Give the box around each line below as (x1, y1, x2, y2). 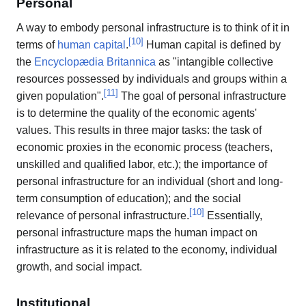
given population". (16, 90, 104, 102)
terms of (16, 39, 57, 51)
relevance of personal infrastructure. (16, 210, 189, 222)
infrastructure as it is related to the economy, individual (16, 244, 277, 256)
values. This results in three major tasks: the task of (16, 124, 262, 137)
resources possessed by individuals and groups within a (16, 73, 287, 85)
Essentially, (204, 210, 262, 222)
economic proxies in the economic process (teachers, (16, 141, 273, 154)
